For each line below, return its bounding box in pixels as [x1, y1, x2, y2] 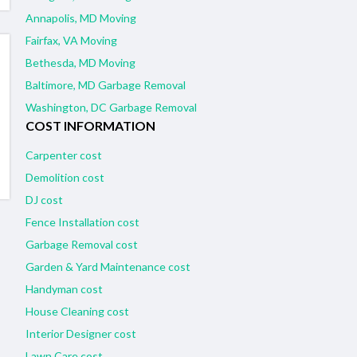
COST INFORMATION [25, 118, 155, 134]
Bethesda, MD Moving [25, 56, 135, 70]
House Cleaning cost [25, 304, 129, 319]
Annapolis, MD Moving [25, 11, 136, 25]
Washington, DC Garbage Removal [25, 100, 197, 115]
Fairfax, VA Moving [25, 33, 117, 48]
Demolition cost [25, 171, 104, 185]
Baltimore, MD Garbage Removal [25, 78, 186, 92]
